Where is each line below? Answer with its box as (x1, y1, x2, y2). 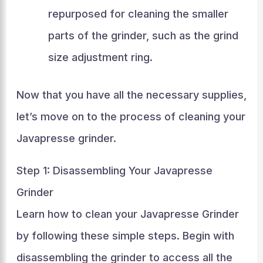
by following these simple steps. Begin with (16, 230, 234, 242)
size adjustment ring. (48, 51, 153, 63)
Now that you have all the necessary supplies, (16, 89, 247, 101)
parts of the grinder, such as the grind (48, 29, 238, 42)
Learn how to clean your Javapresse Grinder (16, 208, 239, 220)
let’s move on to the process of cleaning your (16, 110, 245, 123)
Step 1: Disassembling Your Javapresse (16, 164, 213, 177)
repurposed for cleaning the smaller (48, 8, 228, 20)
